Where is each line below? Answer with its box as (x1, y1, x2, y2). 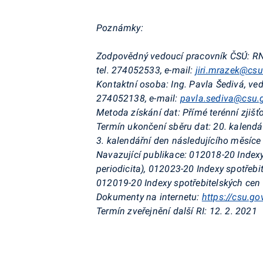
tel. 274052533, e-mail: (96, 65, 195, 76)
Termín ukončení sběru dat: (96, 121, 214, 132)
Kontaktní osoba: (96, 79, 169, 90)
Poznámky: (96, 22, 143, 33)
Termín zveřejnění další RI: (96, 205, 210, 217)
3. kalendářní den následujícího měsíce (96, 135, 261, 146)
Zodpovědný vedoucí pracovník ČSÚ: (96, 50, 250, 62)
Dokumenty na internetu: (96, 191, 200, 203)
